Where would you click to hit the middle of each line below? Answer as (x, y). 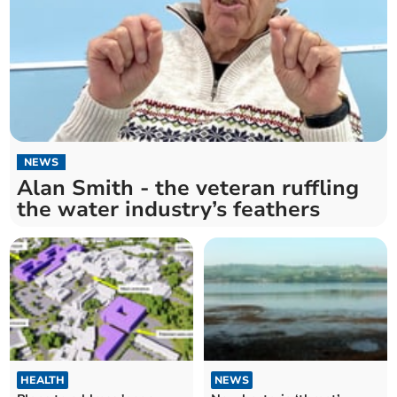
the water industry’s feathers (169, 210)
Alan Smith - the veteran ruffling (188, 188)
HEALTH (43, 380)
